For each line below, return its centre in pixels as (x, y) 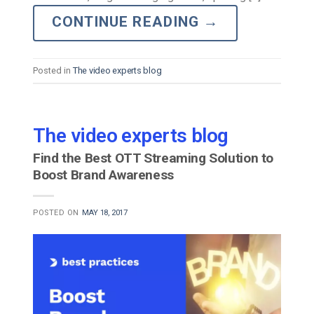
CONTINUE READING (128, 21)
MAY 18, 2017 (104, 213)
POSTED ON (57, 213)
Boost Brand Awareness (103, 175)
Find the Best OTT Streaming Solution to (153, 158)
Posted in (53, 70)
